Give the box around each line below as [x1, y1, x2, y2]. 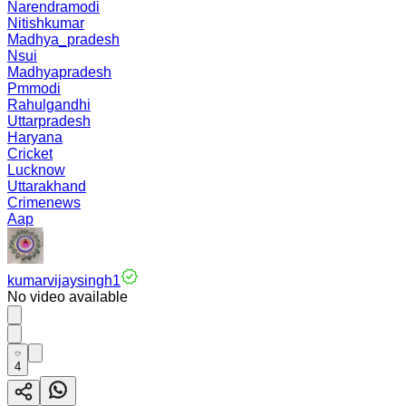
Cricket [7, 146, 53, 161]
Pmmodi [7, 81, 61, 96]
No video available [7, 289, 128, 304]
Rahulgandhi [7, 97, 91, 112]
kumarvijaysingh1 [7, 273, 121, 288]
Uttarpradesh [7, 113, 91, 129]
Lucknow [7, 162, 65, 178]
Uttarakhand [7, 179, 86, 194]
